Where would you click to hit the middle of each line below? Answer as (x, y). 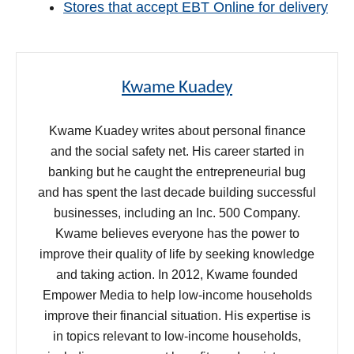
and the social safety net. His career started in (177, 151)
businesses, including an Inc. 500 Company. (177, 213)
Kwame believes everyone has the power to (177, 233)
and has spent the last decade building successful (177, 192)
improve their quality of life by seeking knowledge (177, 254)
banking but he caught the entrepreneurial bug (177, 171)
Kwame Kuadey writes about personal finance (177, 130)
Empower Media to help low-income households (177, 295)
